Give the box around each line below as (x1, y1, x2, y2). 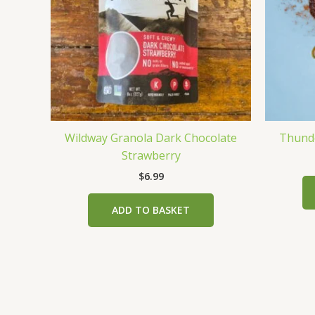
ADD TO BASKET (112, 202, 190, 217)
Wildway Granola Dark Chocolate (65, 130, 237, 146)
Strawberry (121, 148, 181, 164)
